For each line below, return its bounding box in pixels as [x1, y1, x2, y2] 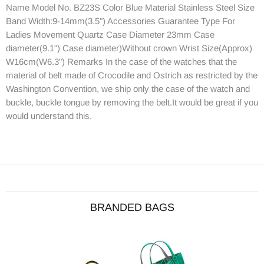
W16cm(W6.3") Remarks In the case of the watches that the [6, 56, 237, 67]
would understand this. [6, 110, 92, 121]
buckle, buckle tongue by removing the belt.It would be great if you [6, 97, 258, 107]
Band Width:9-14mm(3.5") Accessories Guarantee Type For [6, 15, 235, 26]
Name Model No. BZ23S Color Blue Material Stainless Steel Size [6, 2, 255, 12]
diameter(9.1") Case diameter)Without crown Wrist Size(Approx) [6, 42, 252, 53]
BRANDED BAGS [90, 201, 174, 213]
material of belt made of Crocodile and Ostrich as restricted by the [6, 70, 258, 80]
